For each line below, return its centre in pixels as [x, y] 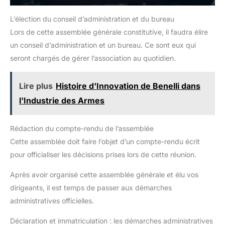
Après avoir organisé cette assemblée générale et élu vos [104, 174]
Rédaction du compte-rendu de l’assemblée [82, 128]
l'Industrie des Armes [62, 100]
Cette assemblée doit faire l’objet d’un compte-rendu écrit [105, 141]
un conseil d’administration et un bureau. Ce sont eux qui [103, 45]
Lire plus [36, 86]
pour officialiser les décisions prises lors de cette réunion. [103, 154]
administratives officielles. [52, 200]
